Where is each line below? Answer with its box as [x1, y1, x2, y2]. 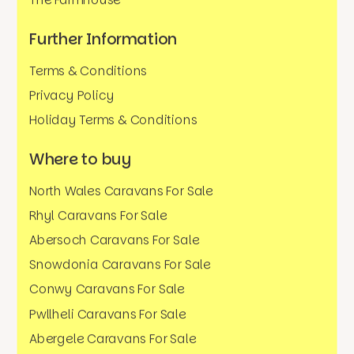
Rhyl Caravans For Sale [29, 206, 168, 225]
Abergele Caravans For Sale [29, 330, 197, 348]
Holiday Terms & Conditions [29, 111, 198, 130]
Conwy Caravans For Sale [29, 281, 185, 299]
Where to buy [29, 148, 131, 170]
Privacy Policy [29, 86, 115, 105]
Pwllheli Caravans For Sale [29, 305, 186, 323]
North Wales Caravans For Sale [29, 182, 213, 200]
